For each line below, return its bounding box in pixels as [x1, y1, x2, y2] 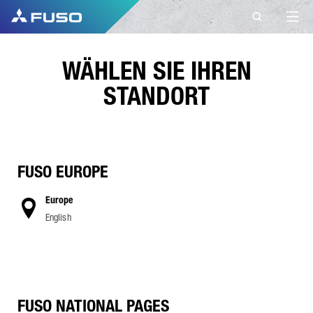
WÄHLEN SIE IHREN [61, 56, 252, 86]
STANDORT [103, 81, 210, 111]
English [45, 211, 71, 223]
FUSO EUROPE [17, 161, 108, 182]
